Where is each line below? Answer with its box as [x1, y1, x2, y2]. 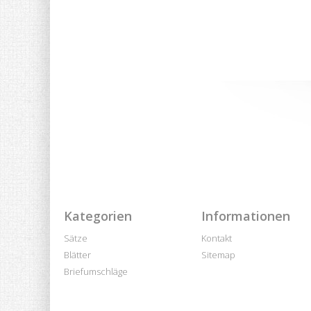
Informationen [201, 207, 290, 224]
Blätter [63, 248, 91, 261]
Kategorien [63, 207, 132, 224]
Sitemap [201, 248, 235, 261]
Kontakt [201, 231, 232, 244]
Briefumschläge [63, 264, 128, 278]
